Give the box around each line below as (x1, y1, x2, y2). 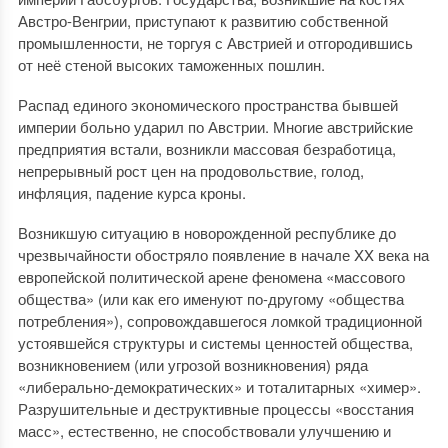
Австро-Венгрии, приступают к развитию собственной (17, 10, 388, 31)
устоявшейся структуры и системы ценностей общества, (17, 332, 413, 353)
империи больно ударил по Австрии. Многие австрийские (17, 116, 413, 137)
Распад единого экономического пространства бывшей (17, 94, 398, 115)
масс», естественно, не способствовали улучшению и (17, 420, 391, 441)
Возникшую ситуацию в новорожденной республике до (17, 222, 396, 243)
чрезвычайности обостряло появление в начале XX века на (17, 244, 429, 265)
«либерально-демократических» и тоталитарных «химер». (17, 376, 421, 397)
